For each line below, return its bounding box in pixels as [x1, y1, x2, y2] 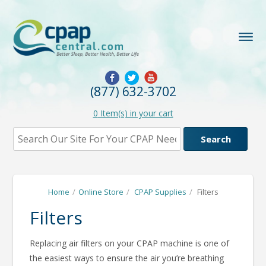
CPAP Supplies [134, 186, 186, 197]
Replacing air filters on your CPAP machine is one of [29, 237, 229, 249]
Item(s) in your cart [97, 107, 173, 119]
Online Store [78, 186, 123, 197]
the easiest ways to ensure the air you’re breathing [29, 252, 224, 264]
